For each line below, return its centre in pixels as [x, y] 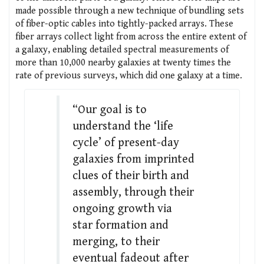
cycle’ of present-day [126, 143]
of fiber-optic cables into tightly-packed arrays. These [124, 24]
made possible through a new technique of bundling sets [130, 11]
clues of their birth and [131, 176]
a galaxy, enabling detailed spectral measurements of [122, 49]
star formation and [120, 225]
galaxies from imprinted [133, 159]
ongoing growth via [122, 209]
